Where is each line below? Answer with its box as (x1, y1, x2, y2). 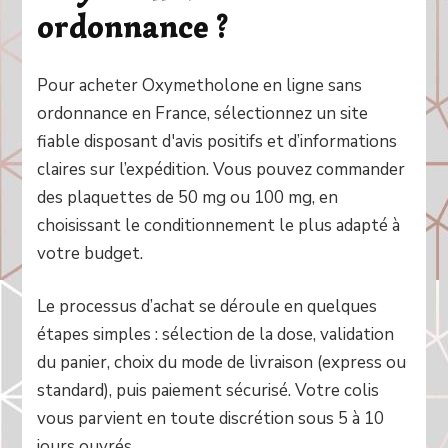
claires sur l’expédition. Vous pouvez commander (37, 157, 406, 181)
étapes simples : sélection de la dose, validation (37, 323, 395, 347)
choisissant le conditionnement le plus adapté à (37, 213, 401, 237)
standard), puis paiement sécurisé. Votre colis (37, 379, 380, 403)
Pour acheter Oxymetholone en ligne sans (37, 73, 363, 97)
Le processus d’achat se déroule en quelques (37, 295, 378, 319)
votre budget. (37, 241, 144, 265)
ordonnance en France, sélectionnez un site (37, 101, 369, 125)
